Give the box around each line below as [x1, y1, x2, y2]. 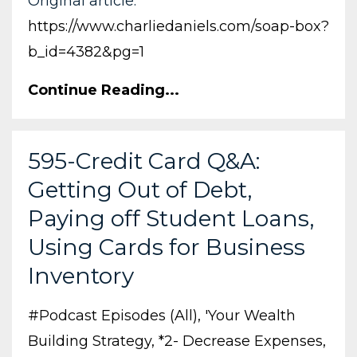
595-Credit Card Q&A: [28, 147, 260, 175]
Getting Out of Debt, [28, 175, 252, 203]
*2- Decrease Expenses [159, 331, 323, 350]
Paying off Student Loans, [28, 204, 314, 232]
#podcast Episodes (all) [28, 306, 198, 324]
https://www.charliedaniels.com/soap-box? [28, 17, 329, 35]
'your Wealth [205, 306, 296, 324]
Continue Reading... [28, 80, 179, 99]
